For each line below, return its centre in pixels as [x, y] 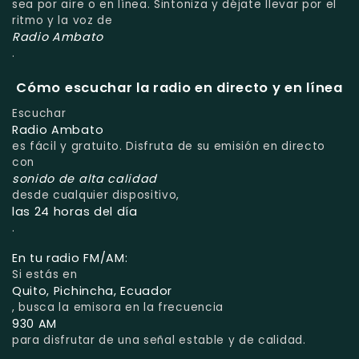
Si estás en [45, 275]
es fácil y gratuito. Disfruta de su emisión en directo [169, 147]
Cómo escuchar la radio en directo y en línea [179, 87]
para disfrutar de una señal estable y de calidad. [159, 341]
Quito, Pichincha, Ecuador [93, 291]
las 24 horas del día [75, 212]
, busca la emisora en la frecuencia [118, 308]
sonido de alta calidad [85, 179]
